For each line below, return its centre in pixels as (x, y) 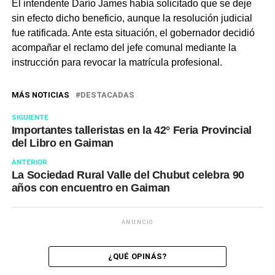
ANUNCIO (137, 222)
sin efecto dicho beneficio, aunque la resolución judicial (132, 18)
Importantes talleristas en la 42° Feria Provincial (132, 130)
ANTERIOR (29, 162)
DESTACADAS (107, 95)
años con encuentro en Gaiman (91, 188)
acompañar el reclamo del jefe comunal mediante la (124, 48)
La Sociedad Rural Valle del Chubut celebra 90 (128, 175)
